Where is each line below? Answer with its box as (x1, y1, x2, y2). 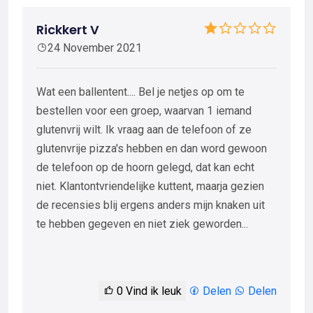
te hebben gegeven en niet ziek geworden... (36, 217, 248, 231)
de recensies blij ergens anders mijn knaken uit (36, 198, 265, 212)
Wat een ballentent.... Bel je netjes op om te (36, 85, 245, 99)
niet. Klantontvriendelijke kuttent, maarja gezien (36, 179, 264, 193)
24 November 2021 (48, 41, 142, 54)
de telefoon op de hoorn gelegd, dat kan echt (36, 160, 254, 174)
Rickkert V (36, 20, 99, 38)
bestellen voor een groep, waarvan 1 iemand (36, 103, 252, 117)
